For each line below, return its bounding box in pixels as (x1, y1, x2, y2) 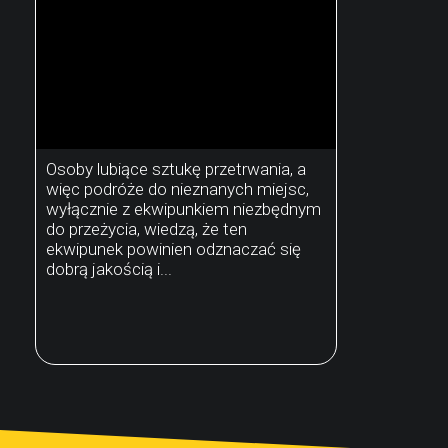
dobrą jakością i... (46, 258, 172, 279)
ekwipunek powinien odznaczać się (46, 238, 301, 259)
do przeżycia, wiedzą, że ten (46, 218, 247, 239)
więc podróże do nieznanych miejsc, (46, 178, 309, 199)
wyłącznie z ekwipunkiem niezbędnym (46, 198, 321, 219)
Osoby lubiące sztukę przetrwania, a (46, 158, 306, 179)
